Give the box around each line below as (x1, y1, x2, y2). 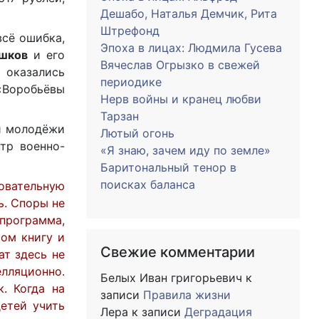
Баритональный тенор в (100, 160, 236, 174)
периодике (100, 75, 162, 89)
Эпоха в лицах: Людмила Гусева (100, 41, 282, 55)
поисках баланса (100, 177, 195, 192)
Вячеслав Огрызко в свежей (100, 58, 260, 72)
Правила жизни (143, 288, 231, 302)
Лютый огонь (100, 126, 174, 140)
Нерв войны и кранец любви (100, 92, 261, 106)
